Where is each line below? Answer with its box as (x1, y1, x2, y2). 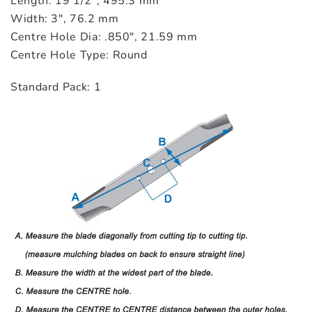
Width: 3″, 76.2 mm (10, 11, 119, 26)
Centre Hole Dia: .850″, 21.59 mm (10, 29, 198, 45)
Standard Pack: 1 (10, 79, 102, 95)
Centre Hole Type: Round (10, 47, 148, 63)
